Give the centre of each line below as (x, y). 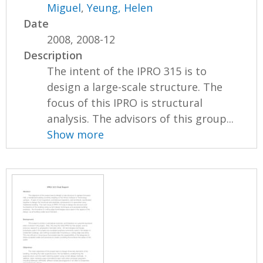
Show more (76, 134)
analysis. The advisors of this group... (141, 118)
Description (53, 55)
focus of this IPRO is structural (125, 102)
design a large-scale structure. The (135, 87)
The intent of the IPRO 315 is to (127, 71)
